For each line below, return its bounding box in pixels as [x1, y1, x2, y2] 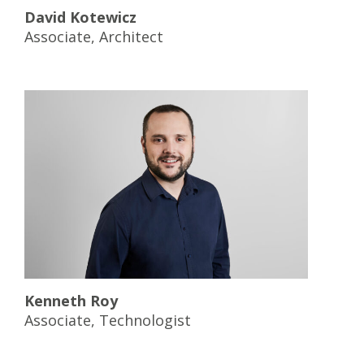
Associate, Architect [24, 26, 163, 46]
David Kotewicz [24, 6, 136, 27]
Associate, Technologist [24, 310, 191, 331]
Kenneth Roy [24, 291, 118, 311]
